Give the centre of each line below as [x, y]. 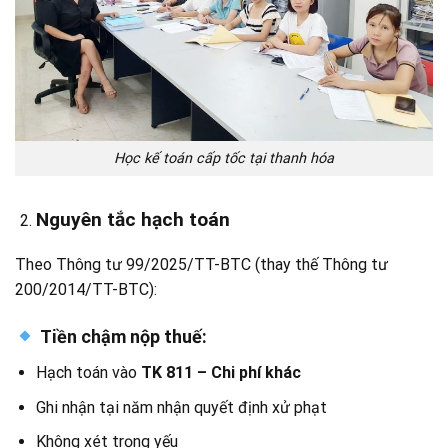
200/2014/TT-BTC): [86, 290]
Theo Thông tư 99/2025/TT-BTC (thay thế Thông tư [201, 265]
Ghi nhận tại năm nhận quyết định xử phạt [181, 407]
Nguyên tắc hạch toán [132, 219]
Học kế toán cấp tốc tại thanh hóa [224, 158]
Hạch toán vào [88, 373]
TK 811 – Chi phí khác [220, 373]
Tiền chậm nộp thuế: [121, 337]
